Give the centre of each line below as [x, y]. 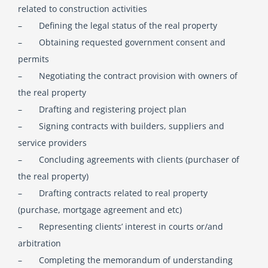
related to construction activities [82, 9]
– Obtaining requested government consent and [121, 42]
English [136, 31]
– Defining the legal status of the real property [117, 25]
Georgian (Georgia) [136, 71]
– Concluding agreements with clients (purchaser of [128, 159]
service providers [52, 143]
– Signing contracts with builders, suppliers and [121, 126]
